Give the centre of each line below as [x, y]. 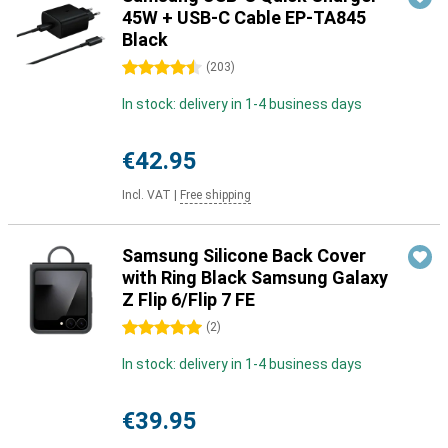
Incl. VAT [146, 195]
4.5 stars [150, 68]
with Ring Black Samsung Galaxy [255, 277]
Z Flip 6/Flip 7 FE [188, 299]
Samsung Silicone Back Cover [244, 255]
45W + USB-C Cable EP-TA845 [244, 17]
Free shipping [215, 195]
